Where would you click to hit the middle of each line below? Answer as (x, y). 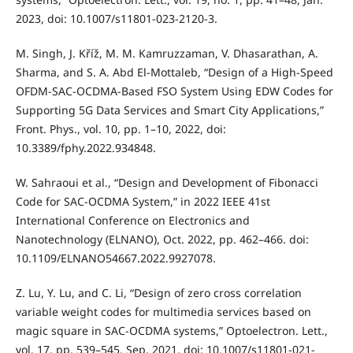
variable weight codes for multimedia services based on (163, 312)
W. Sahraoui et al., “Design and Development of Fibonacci (167, 183)
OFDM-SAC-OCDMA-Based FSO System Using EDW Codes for (174, 91)
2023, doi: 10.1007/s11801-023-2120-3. (116, 19)
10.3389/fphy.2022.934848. (85, 148)
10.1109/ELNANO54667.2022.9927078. (115, 258)
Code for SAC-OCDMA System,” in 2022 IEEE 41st (143, 202)
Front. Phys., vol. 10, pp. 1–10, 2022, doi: (121, 129)
